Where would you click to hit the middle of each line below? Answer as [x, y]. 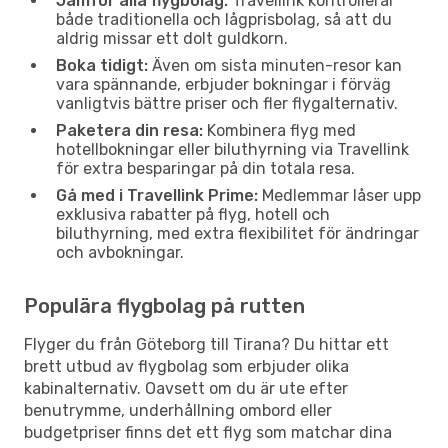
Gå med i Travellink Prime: [157, 195]
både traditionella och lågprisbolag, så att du [224, 19]
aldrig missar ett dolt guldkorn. [172, 38]
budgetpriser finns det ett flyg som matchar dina [208, 432]
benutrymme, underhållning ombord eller [178, 410]
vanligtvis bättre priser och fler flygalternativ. [227, 103]
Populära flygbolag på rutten [164, 305]
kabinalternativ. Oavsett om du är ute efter [186, 388]
